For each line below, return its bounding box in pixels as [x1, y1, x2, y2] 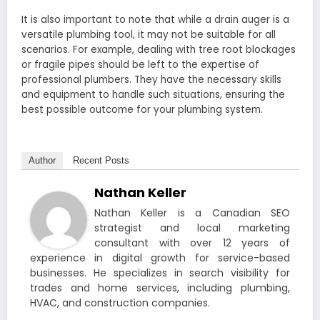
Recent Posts [73, 155, 129, 166]
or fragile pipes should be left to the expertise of [21, 58, 259, 72]
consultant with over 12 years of [94, 236, 290, 251]
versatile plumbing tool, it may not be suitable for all [21, 28, 276, 42]
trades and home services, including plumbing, [30, 281, 290, 296]
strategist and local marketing [94, 221, 290, 236]
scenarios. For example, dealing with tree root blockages [21, 43, 296, 57]
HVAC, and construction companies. [30, 296, 210, 311]
